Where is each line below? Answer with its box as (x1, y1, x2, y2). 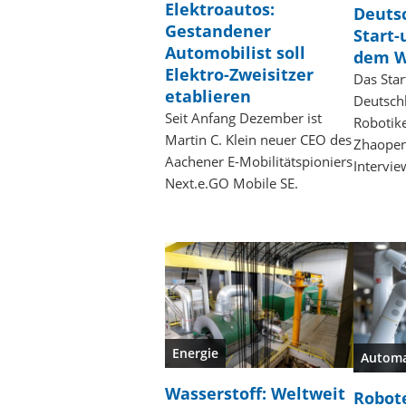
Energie (172, 343, 218, 362)
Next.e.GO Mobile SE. (165, 173, 298, 192)
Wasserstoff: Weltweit (165, 382, 345, 404)
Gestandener (165, 19, 271, 42)
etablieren (165, 84, 251, 107)
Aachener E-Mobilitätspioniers (165, 151, 353, 170)
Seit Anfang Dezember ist (165, 108, 322, 127)
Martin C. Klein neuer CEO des (165, 130, 352, 149)
